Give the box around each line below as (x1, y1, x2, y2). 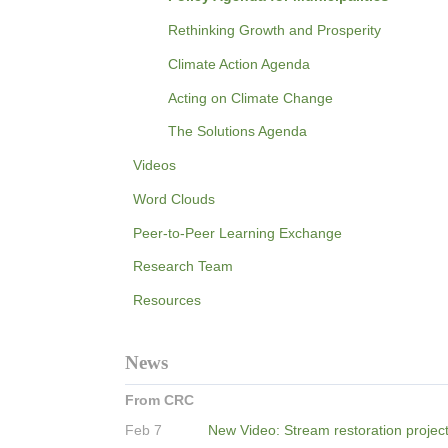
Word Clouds (133, 190, 215, 207)
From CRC (125, 391, 194, 408)
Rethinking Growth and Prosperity (168, 21, 382, 38)
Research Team (133, 258, 233, 275)
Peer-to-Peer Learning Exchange (133, 224, 342, 241)
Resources (133, 292, 201, 309)
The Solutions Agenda (168, 123, 308, 140)
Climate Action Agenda (168, 55, 311, 72)
